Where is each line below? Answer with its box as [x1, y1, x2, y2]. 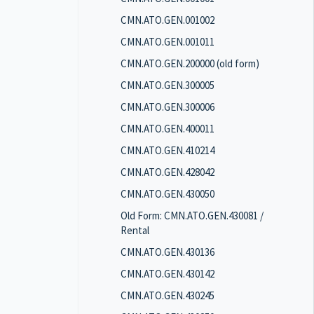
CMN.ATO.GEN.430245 [121, 289, 214, 302]
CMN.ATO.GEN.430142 [121, 267, 214, 280]
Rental [121, 224, 149, 237]
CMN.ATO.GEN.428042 [121, 165, 214, 179]
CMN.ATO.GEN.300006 [121, 100, 214, 114]
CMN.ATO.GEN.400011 [121, 122, 214, 135]
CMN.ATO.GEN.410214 [121, 144, 214, 157]
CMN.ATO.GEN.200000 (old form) [121, 57, 259, 70]
